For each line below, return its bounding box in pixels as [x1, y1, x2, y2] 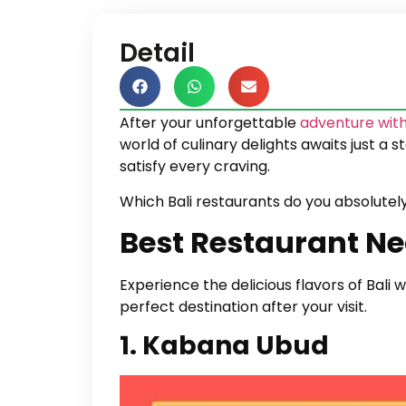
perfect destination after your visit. [120, 295, 367, 317]
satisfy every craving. [120, 156, 274, 178]
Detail [120, 34, 195, 71]
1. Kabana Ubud [120, 328, 334, 364]
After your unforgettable [120, 112, 300, 134]
